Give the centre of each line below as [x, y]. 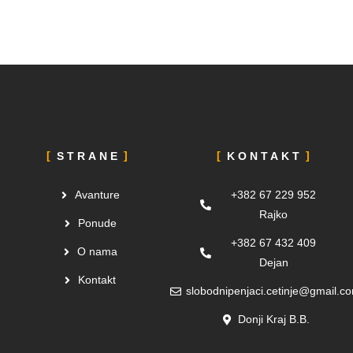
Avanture [97, 195]
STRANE [88, 156]
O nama [97, 251]
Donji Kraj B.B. [273, 319]
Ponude [97, 223]
